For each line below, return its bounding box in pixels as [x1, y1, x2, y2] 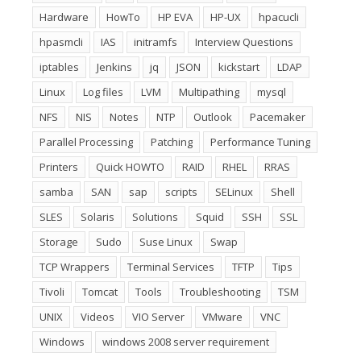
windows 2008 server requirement [102, 334, 269, 349]
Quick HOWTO [96, 159, 164, 174]
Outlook [193, 109, 232, 124]
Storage [39, 234, 78, 249]
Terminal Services [127, 259, 214, 274]
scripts [165, 184, 197, 199]
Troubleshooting [180, 284, 260, 299]
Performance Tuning [210, 134, 310, 149]
